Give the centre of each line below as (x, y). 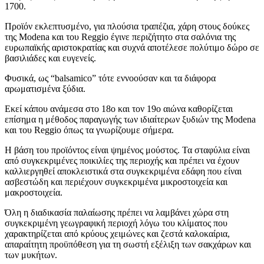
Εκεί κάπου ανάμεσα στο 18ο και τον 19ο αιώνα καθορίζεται (119, 108)
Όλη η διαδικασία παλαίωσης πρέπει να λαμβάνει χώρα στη (117, 212)
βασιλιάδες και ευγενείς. (50, 58)
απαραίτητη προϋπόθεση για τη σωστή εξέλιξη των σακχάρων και (128, 244)
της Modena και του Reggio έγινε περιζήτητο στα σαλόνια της (120, 37)
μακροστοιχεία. (34, 192)
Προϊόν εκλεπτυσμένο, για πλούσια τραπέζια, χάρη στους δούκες (127, 26)
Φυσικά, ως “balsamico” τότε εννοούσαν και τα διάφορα (110, 78)
